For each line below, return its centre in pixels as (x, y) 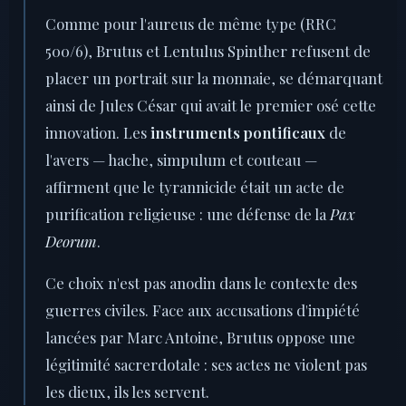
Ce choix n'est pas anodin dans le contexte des (201, 283)
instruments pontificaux (238, 133)
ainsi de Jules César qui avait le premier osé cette (211, 106)
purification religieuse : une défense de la (188, 214)
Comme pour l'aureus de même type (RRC (191, 24)
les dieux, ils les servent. (127, 392)
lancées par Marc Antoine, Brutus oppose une (200, 338)
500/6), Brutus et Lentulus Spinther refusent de (208, 51)
